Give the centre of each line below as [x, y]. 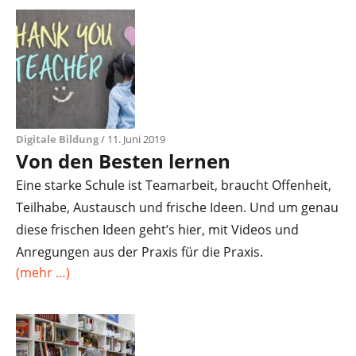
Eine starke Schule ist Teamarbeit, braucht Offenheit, [174, 185]
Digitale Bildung [57, 139]
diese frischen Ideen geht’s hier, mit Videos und [157, 230]
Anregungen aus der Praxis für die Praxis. [139, 252]
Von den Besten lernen [123, 161]
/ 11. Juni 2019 [132, 139]
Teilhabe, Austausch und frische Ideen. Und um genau [177, 207]
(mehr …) [43, 273]
